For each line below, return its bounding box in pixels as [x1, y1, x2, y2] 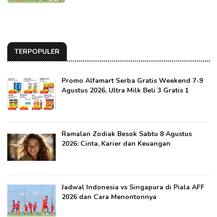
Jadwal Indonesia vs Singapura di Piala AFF [62, 182, 204, 192]
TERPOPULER [15, 46, 60, 56]
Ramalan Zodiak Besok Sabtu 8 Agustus [62, 129, 192, 139]
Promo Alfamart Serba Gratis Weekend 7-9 [62, 76, 203, 85]
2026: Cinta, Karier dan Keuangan [62, 139, 170, 148]
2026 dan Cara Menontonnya [62, 192, 156, 201]
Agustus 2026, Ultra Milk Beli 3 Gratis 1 [62, 85, 189, 95]
